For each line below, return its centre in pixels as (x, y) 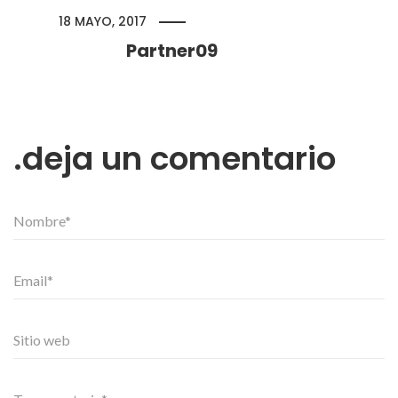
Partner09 (172, 51)
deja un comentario (179, 159)
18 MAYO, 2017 (103, 21)
